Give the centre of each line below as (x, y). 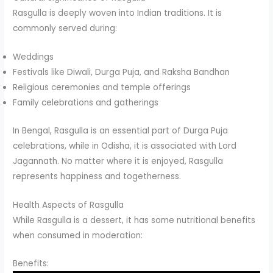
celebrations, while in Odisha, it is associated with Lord (125, 146)
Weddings (34, 57)
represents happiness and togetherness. (97, 176)
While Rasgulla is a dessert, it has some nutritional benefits (134, 220)
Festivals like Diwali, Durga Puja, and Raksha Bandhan (122, 73)
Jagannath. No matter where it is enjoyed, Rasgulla (118, 161)
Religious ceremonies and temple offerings (102, 88)
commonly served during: (65, 29)
